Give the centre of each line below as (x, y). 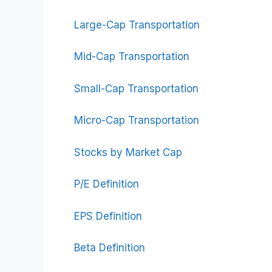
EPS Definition (108, 216)
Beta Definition (110, 248)
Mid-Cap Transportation (132, 56)
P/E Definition (107, 184)
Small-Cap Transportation (136, 88)
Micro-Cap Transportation (137, 120)
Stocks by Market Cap (128, 152)
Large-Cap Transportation (137, 25)
